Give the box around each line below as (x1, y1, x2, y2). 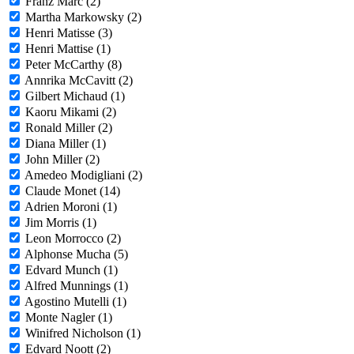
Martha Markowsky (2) (25, 10, 141, 24)
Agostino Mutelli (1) (24, 295, 126, 309)
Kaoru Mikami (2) (25, 105, 116, 119)
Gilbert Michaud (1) (25, 89, 125, 104)
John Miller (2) (25, 153, 100, 167)
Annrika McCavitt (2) (24, 73, 133, 88)
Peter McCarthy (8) (25, 58, 122, 72)
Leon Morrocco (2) (25, 232, 121, 246)
